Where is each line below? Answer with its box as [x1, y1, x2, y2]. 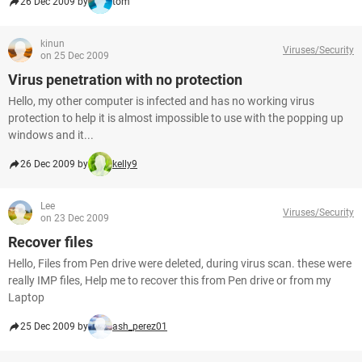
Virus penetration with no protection [8, 71, 242, 88]
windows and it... [8, 128, 94, 141]
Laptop [8, 291, 44, 304]
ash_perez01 [112, 321, 167, 332]
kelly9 [112, 158, 137, 170]
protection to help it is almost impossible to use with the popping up [8, 112, 343, 124]
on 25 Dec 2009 [40, 50, 109, 61]
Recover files [8, 234, 93, 250]
